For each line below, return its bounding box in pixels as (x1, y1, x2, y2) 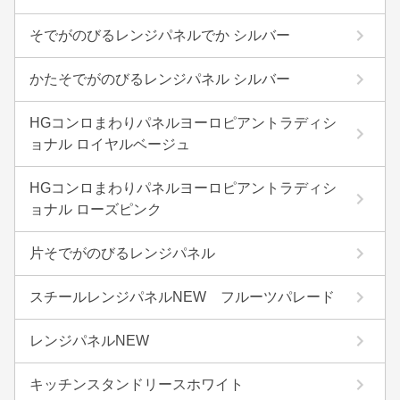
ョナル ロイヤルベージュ (29, 137, 190, 152)
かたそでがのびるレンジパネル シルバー (29, 71, 290, 87)
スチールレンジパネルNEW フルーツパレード (29, 289, 335, 304)
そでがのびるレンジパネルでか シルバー (29, 28, 290, 43)
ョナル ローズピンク (29, 202, 162, 217)
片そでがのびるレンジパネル (29, 246, 215, 261)
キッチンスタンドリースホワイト (29, 377, 244, 392)
